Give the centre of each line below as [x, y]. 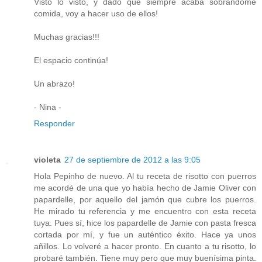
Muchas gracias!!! [67, 37]
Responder [54, 124]
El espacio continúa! [71, 61]
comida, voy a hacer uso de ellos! [96, 14]
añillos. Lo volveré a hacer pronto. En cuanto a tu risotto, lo [145, 247]
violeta [47, 160]
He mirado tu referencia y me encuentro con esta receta [145, 211]
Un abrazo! [54, 84]
